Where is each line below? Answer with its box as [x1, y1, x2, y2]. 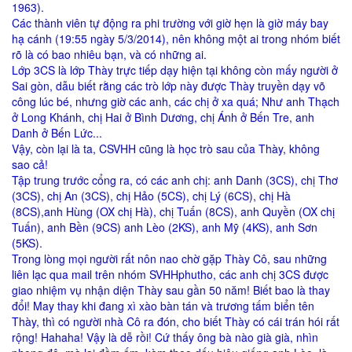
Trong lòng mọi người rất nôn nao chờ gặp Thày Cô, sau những [12, 251, 327, 267]
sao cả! [12, 156, 48, 173]
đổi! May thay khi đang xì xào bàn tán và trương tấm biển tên [12, 298, 314, 314]
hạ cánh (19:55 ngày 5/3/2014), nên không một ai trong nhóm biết [12, 31, 340, 47]
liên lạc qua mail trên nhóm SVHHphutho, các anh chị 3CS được [12, 266, 328, 283]
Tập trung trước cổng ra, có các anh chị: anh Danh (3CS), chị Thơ [12, 172, 338, 189]
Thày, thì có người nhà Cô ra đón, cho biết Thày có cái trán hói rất [12, 313, 339, 330]
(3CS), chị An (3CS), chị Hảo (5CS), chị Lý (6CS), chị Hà [12, 188, 291, 204]
